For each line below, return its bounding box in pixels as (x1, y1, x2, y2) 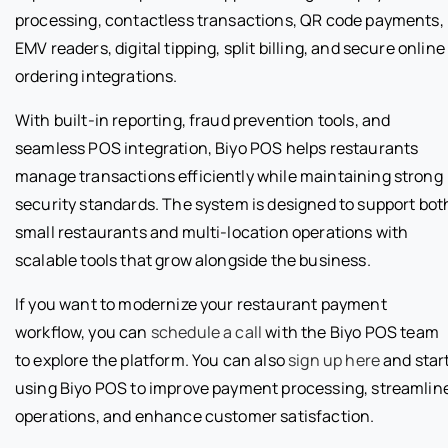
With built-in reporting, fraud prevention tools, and (15, 108, 391, 131)
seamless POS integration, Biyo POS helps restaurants (15, 136, 419, 159)
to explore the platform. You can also (15, 348, 289, 371)
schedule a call (150, 320, 263, 343)
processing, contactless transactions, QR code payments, (15, 8, 444, 31)
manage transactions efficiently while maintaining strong (15, 164, 443, 187)
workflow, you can (15, 320, 151, 343)
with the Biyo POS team (262, 320, 439, 343)
